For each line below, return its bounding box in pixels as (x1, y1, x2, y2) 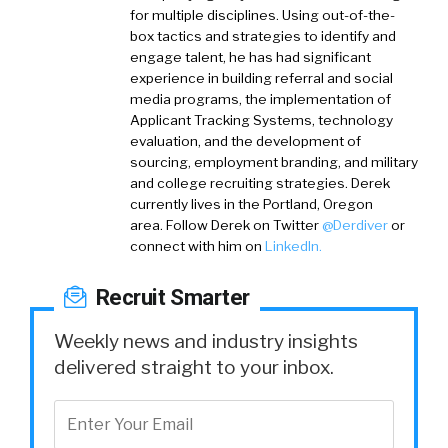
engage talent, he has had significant (130, 48, 371, 65)
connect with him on (130, 237, 265, 254)
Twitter (273, 216, 322, 233)
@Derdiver (322, 216, 388, 233)
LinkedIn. (265, 237, 322, 254)
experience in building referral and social (130, 69, 393, 86)
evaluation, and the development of (130, 132, 361, 149)
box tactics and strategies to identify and (130, 27, 396, 44)
